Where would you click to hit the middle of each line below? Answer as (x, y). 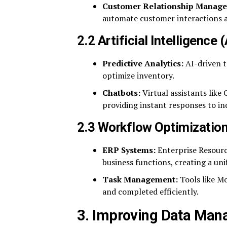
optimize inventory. (138, 75)
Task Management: (140, 179)
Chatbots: (121, 92)
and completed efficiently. (150, 191)
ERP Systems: (129, 150)
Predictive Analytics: (143, 63)
